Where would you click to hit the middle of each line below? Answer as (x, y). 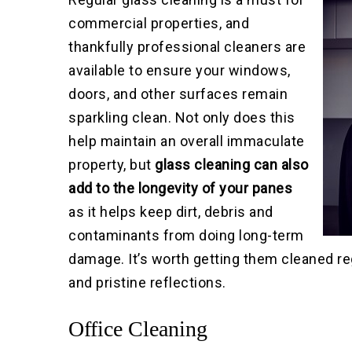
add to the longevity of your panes (181, 189)
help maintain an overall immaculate (187, 141)
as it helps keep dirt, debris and (171, 212)
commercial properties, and (159, 24)
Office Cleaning (138, 329)
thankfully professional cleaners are (187, 47)
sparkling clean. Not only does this (182, 118)
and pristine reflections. (147, 283)
